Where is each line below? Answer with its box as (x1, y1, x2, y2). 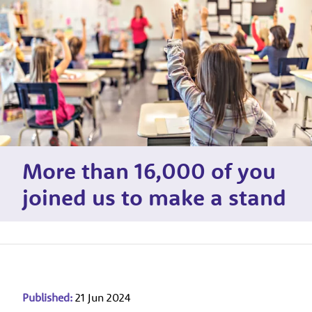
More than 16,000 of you (22, 156, 276, 185)
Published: (22, 290, 72, 304)
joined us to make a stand (22, 182, 286, 211)
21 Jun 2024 (75, 290, 131, 304)
